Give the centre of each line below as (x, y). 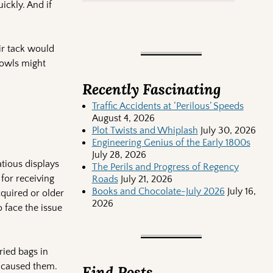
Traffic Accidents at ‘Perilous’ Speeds (168, 106)
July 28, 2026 (119, 155)
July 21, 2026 (146, 179)
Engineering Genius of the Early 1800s (171, 143)
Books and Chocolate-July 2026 (158, 192)
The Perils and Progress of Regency (165, 167)
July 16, (241, 192)
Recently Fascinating (151, 89)
